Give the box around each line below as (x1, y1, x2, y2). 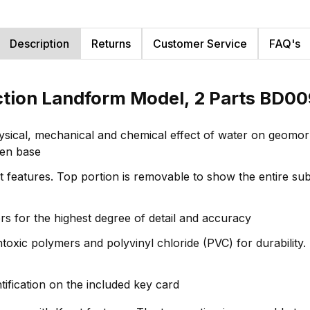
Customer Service (153, 37, 247, 51)
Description (10, 37, 69, 51)
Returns (91, 37, 131, 51)
